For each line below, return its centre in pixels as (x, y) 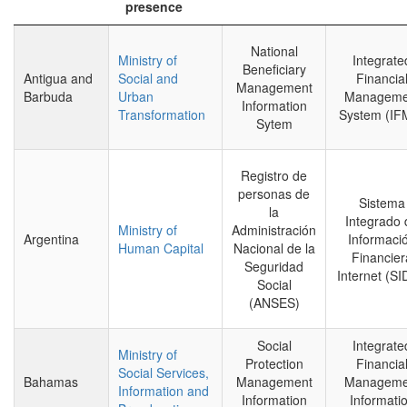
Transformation (162, 114)
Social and (148, 78)
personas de (274, 194)
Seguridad (274, 266)
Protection (274, 363)
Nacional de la (274, 248)
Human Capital (161, 248)
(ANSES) (274, 303)
